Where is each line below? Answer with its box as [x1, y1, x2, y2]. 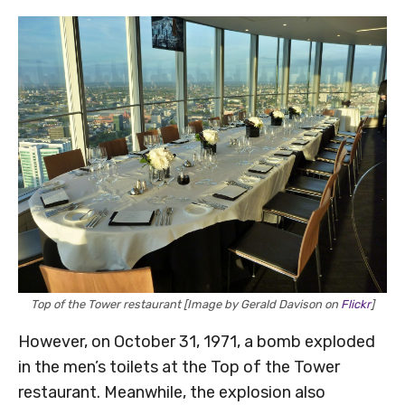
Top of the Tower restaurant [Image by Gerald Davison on [31, 297, 341, 311]
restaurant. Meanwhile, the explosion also [18, 381, 325, 402]
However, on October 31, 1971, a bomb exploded [18, 331, 375, 352]
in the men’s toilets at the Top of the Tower [18, 356, 340, 377]
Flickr [341, 297, 371, 311]
